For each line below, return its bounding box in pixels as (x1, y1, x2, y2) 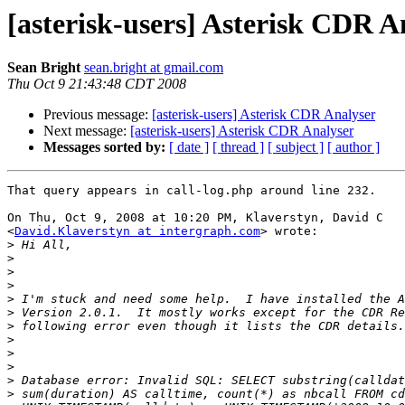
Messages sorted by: (43, 139, 165, 155)
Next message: (43, 123, 130, 139)
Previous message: (43, 107, 152, 123)
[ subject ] (268, 139, 324, 155)
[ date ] (169, 139, 209, 155)
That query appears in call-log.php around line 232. (7, 184, 376, 198)
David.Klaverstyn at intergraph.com (14, 224, 260, 239)
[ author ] (327, 139, 380, 155)
